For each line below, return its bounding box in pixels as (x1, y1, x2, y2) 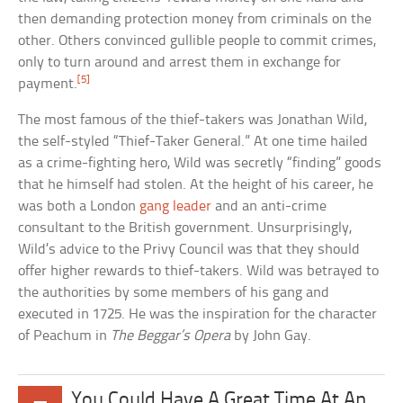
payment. (18, 76, 78, 93)
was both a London (18, 199, 140, 215)
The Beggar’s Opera (111, 328, 231, 345)
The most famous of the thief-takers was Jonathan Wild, (18, 112, 368, 129)
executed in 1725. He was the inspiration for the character (18, 307, 378, 323)
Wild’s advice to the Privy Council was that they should (18, 242, 361, 258)
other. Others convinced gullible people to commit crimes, (18, 33, 377, 49)
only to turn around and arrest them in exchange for (18, 55, 342, 71)
